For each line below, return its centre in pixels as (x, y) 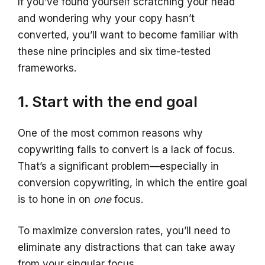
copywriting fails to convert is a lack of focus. (126, 150)
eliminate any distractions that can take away (127, 247)
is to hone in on (56, 199)
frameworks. (47, 68)
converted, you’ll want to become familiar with (128, 35)
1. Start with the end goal (108, 102)
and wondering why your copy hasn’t (106, 18)
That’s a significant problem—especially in (118, 166)
